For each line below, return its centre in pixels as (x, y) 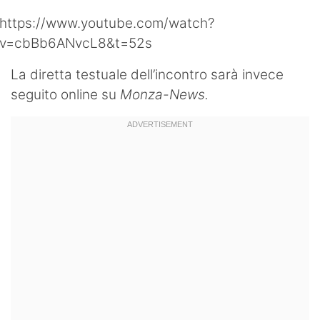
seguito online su (65, 95)
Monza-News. (164, 95)
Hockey (47, 20)
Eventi (43, 209)
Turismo (49, 177)
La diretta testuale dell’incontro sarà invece (147, 75)
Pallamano (56, 83)
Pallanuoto (57, 51)
